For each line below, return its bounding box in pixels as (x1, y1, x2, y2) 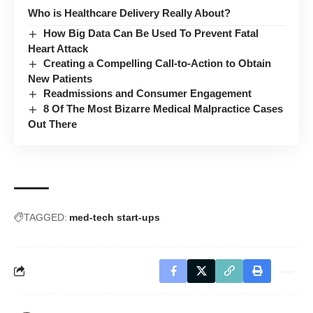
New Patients (28, 72, 92, 85)
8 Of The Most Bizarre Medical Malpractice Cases (43, 102, 284, 115)
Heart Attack (28, 42, 88, 54)
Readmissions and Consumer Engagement (43, 87, 252, 99)
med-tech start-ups (69, 211, 160, 223)
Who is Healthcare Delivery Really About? (28, 6, 231, 19)
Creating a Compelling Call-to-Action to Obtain (43, 57, 272, 69)
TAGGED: (24, 211, 67, 223)
